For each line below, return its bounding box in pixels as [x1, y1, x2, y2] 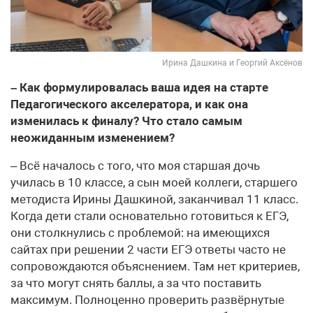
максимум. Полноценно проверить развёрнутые [10, 293, 284, 307]
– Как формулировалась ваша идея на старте [10, 80, 268, 95]
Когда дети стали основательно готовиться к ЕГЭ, [10, 209, 289, 224]
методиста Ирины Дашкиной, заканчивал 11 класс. [10, 192, 298, 207]
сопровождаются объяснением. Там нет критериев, [10, 259, 300, 274]
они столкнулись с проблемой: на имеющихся [10, 226, 270, 240]
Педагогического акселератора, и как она [10, 97, 248, 112]
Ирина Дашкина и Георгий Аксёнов [162, 58, 303, 68]
